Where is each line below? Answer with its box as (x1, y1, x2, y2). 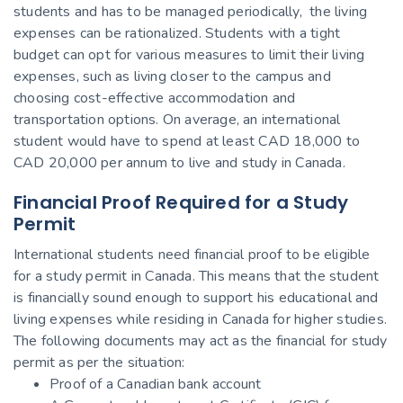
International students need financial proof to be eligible (13, 244, 371, 264)
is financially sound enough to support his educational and (13, 287, 379, 308)
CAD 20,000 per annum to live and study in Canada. (13, 152, 345, 173)
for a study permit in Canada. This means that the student (13, 265, 380, 286)
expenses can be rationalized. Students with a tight (13, 22, 341, 43)
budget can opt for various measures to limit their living (13, 44, 365, 65)
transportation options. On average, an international (13, 109, 341, 130)
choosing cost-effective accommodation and (13, 87, 296, 108)
